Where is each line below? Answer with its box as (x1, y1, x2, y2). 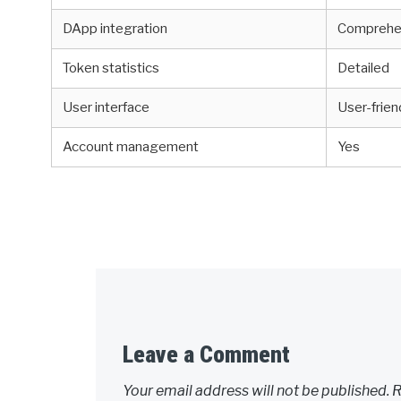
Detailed (337, 60, 390, 77)
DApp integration (63, 21, 168, 38)
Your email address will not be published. (123, 381, 390, 399)
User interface (63, 99, 150, 116)
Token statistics (63, 60, 160, 77)
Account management (63, 139, 200, 156)
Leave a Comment (123, 340, 291, 368)
